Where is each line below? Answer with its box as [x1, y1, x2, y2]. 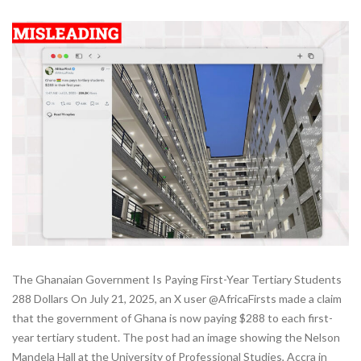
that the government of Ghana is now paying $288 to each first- [12, 310, 333, 325]
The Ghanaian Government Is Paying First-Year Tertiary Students [12, 272, 342, 286]
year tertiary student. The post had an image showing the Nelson [12, 330, 340, 344]
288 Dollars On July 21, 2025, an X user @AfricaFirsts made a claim [12, 291, 342, 305]
